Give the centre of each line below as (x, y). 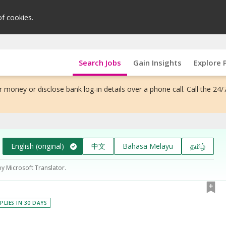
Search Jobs (100, 62)
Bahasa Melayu (148, 146)
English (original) (38, 146)
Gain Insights (157, 62)
